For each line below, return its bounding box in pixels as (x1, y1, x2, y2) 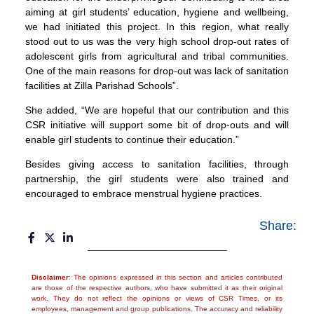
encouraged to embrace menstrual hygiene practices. (25, 188, 262, 200)
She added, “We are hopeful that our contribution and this (25, 104, 289, 116)
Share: (259, 218, 296, 233)
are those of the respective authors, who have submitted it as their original (32, 283, 282, 292)
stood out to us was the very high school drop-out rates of (25, 35, 289, 47)
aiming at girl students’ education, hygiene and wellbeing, (25, 6, 289, 18)
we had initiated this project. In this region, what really (25, 20, 289, 32)
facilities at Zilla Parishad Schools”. (25, 79, 179, 91)
